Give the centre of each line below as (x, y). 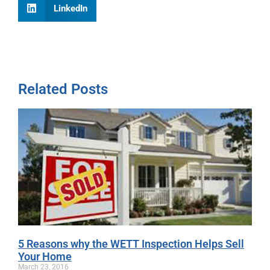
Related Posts (63, 89)
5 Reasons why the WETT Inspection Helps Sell (131, 244)
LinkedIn (70, 8)
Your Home (45, 257)
